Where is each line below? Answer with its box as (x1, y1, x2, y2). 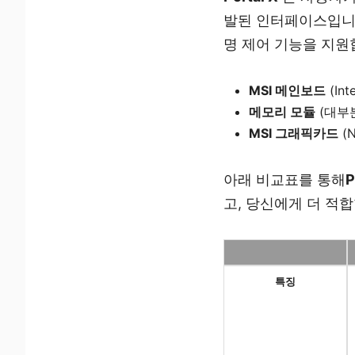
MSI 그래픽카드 (249, 125, 339, 142)
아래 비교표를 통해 (223, 171, 345, 189)
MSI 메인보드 (249, 82, 326, 99)
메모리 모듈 (249, 104, 316, 120)
